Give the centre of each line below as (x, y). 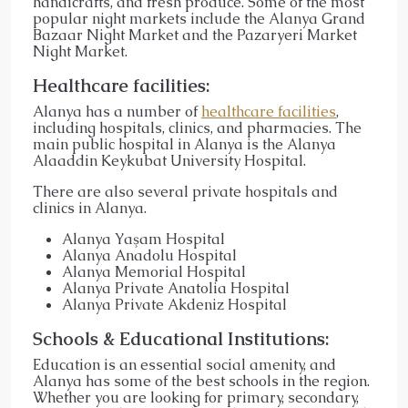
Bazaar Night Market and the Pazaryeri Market (195, 35)
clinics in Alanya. (90, 208)
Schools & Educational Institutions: (181, 338)
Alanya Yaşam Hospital (143, 239)
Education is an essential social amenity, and (184, 364)
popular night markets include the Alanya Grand (199, 18)
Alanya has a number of (117, 111)
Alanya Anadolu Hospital (149, 255)
